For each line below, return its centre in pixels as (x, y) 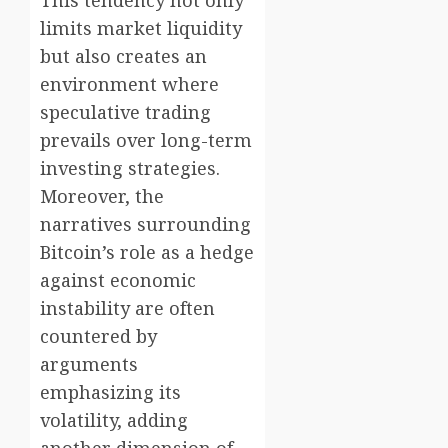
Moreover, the (102, 196)
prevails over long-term (146, 140)
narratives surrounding (145, 224)
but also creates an (123, 56)
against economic (118, 280)
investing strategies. (130, 168)
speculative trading (125, 112)
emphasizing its (110, 392)
